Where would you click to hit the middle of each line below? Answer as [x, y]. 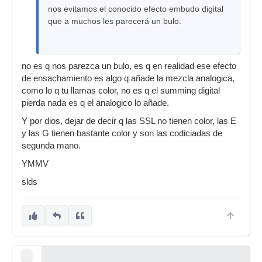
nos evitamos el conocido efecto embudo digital [136, 9]
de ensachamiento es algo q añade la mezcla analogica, [128, 78]
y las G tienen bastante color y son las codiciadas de [122, 133]
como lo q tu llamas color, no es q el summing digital [121, 91]
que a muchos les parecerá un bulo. [115, 21]
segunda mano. [51, 146]
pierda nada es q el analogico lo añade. [95, 103]
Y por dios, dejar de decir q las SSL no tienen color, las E [129, 121]
